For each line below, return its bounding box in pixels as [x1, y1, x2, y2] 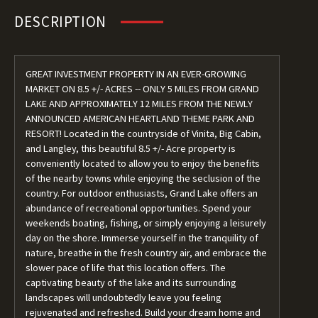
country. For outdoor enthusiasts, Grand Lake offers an [26, 187, 258, 199]
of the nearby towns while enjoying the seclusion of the [26, 172, 261, 185]
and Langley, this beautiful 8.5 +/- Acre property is [26, 142, 236, 155]
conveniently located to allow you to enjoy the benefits [26, 157, 260, 170]
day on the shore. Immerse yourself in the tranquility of [26, 231, 258, 244]
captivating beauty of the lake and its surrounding [26, 276, 236, 289]
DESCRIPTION [14, 12, 106, 31]
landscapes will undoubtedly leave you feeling [26, 291, 221, 304]
